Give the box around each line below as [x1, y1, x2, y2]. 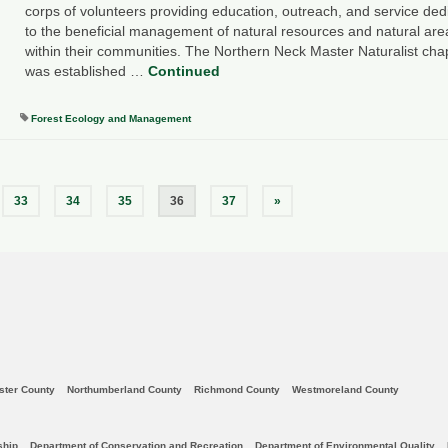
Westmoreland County [292, 384, 399, 396]
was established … [24, 63, 148, 80]
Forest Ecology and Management [30, 113, 191, 125]
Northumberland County [67, 384, 182, 396]
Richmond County [194, 384, 280, 396]
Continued [147, 63, 220, 80]
